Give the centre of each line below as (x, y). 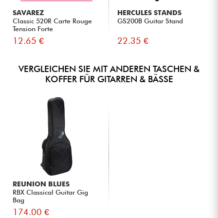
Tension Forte (33, 28)
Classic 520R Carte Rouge (53, 21)
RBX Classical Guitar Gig (51, 192)
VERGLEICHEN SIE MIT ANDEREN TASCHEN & (109, 69)
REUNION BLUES (41, 184)
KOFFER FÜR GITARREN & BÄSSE (109, 79)
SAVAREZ (28, 12)
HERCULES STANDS (150, 12)
